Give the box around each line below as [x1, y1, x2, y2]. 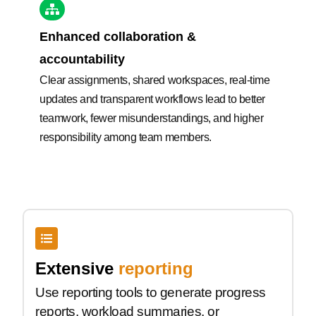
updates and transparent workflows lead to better [39, 92, 265, 105]
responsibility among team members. [39, 130, 212, 143]
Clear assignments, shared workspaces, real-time [39, 73, 270, 86]
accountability [39, 51, 125, 66]
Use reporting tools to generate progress [35, 284, 266, 300]
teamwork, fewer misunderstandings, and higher [39, 111, 264, 124]
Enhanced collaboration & [39, 29, 196, 44]
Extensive [35, 258, 114, 278]
